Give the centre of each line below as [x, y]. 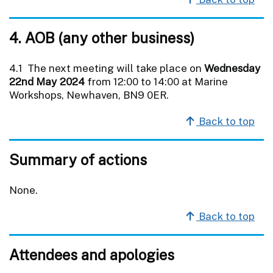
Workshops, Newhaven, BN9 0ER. [89, 95]
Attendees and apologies [92, 254]
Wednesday [232, 68]
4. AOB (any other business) [102, 37]
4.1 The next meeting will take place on [107, 68]
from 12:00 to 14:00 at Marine [156, 81]
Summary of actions [78, 159]
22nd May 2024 [47, 81]
